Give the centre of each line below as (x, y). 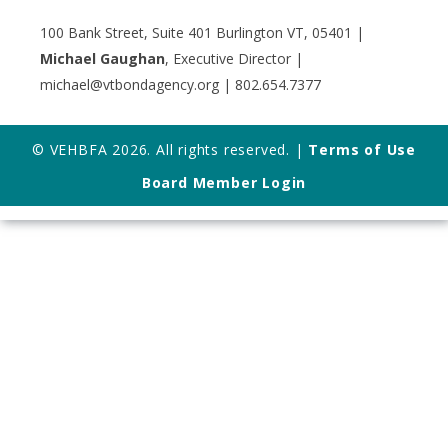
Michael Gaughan (102, 58)
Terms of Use (362, 149)
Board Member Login (224, 182)
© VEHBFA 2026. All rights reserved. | (170, 149)
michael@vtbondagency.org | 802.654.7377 (180, 84)
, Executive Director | (234, 58)
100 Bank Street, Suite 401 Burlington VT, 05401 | (202, 32)
